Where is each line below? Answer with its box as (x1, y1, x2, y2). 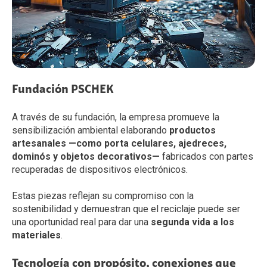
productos (169, 125, 216, 136)
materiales (12, 229, 61, 241)
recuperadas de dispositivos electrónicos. (12, 164, 188, 176)
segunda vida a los (151, 216, 234, 228)
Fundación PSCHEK (12, 83, 114, 96)
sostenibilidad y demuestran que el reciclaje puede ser (12, 203, 240, 215)
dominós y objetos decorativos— (12, 151, 160, 163)
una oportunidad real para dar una (12, 216, 151, 228)
